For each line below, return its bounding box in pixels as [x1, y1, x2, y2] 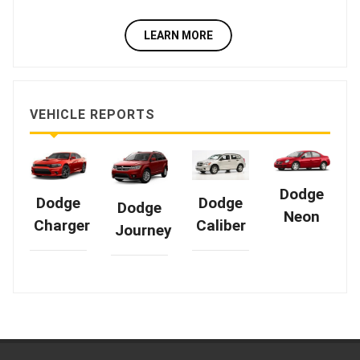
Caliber [196, 216, 246, 235]
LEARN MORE [143, 29, 213, 43]
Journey [115, 221, 172, 240]
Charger [34, 216, 90, 235]
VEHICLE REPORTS [30, 107, 155, 123]
